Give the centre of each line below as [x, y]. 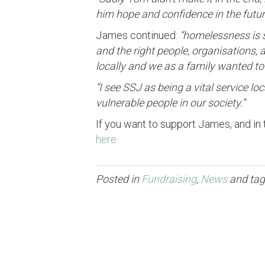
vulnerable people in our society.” [170, 102]
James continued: [138, 35]
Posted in [119, 179]
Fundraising [169, 179]
